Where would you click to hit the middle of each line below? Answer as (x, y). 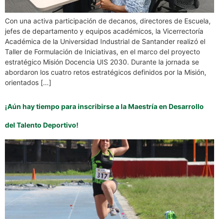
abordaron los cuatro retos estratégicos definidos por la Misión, (106, 72)
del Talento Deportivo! (42, 125)
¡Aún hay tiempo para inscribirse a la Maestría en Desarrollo (104, 107)
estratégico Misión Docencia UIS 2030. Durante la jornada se (102, 62)
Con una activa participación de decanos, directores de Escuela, (108, 21)
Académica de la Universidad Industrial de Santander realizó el (105, 41)
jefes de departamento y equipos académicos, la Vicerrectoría (104, 31)
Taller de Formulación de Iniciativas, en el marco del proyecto (102, 51)
